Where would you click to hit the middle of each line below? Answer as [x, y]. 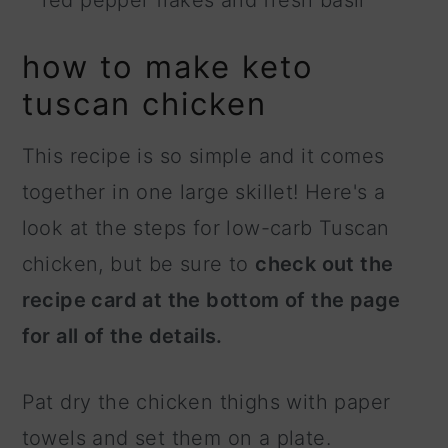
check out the [324, 263]
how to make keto [167, 66]
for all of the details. [122, 335]
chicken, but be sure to [138, 263]
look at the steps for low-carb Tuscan [205, 227]
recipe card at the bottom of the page [211, 299]
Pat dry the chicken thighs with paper [206, 401]
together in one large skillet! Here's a [203, 191]
